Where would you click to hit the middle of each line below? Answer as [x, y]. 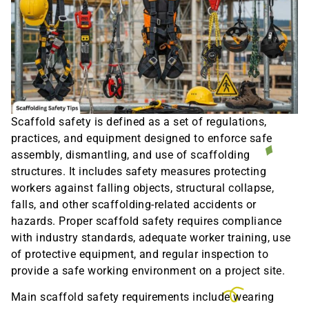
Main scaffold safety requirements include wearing [143, 297]
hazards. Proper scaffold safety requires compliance [147, 221]
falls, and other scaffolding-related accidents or [134, 204]
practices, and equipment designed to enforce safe [142, 138]
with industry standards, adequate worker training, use [151, 237]
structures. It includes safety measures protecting [139, 171]
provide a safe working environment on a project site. [148, 270]
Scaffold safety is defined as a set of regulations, [139, 121]
